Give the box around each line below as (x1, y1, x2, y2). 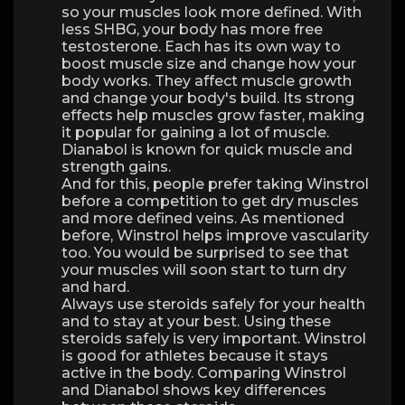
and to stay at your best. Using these (61, 313, 331, 330)
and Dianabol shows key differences (61, 381, 326, 399)
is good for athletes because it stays (61, 347, 328, 364)
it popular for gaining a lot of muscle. (61, 124, 329, 141)
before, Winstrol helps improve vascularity (61, 227, 369, 244)
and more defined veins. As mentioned (61, 210, 344, 227)
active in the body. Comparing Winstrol (61, 364, 346, 381)
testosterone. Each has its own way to (61, 38, 341, 55)
